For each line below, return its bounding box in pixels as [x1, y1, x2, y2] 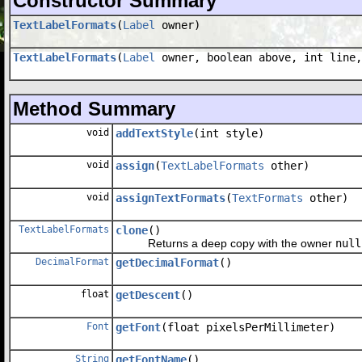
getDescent [116, 288, 180, 301]
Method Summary [13, 97, 175, 120]
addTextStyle [116, 126, 193, 140]
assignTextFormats [116, 191, 225, 204]
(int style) [193, 126, 264, 140]
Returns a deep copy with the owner [116, 236, 335, 250]
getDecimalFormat [116, 255, 219, 269]
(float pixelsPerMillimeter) [161, 320, 335, 334]
